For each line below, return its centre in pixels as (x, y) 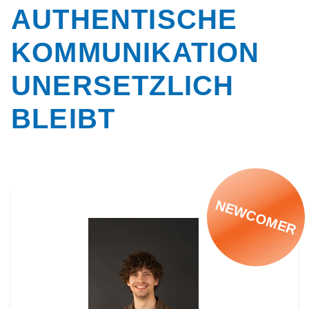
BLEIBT (63, 118)
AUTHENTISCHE (124, 19)
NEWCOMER (256, 217)
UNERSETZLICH (123, 85)
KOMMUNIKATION (136, 52)
